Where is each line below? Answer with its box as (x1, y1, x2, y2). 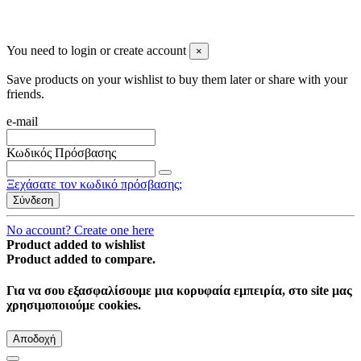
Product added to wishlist (6, 238, 145, 251)
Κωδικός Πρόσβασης (6, 146, 116, 160)
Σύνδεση (13, 194, 53, 206)
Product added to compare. (6, 252, 156, 266)
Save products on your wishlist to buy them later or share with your (6, 73, 347, 86)
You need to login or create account (6, 44, 186, 57)
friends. (6, 87, 44, 101)
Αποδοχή (13, 332, 56, 345)
